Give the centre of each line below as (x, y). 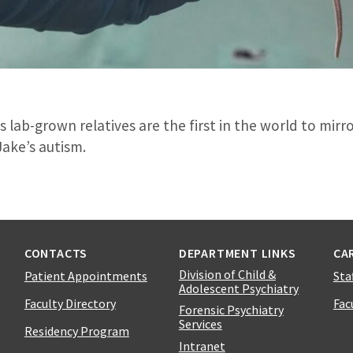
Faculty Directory (70, 303)
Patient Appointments (85, 275)
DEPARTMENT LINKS (237, 253)
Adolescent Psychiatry (238, 288)
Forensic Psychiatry (231, 310)
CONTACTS (56, 253)
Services (200, 324)
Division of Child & (227, 274)
